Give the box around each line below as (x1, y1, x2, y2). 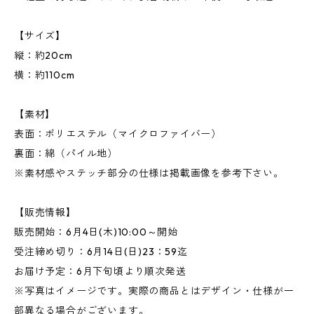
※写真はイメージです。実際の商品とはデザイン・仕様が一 (14, 285, 294, 297)
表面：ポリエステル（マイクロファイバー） (14, 128, 221, 140)
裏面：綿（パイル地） (14, 147, 118, 160)
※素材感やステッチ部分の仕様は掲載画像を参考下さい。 (14, 167, 284, 179)
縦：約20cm (14, 49, 73, 62)
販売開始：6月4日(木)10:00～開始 (14, 226, 179, 238)
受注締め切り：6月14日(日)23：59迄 (14, 245, 188, 258)
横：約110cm (14, 69, 75, 81)
